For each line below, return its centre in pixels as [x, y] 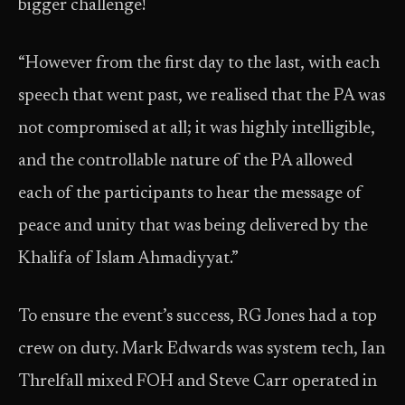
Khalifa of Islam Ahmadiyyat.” [128, 259]
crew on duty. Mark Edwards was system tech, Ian [202, 349]
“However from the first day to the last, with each [199, 64]
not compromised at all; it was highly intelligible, [197, 129]
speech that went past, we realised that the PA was [202, 96]
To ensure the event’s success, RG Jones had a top [198, 317]
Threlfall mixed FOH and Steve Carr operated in [198, 382]
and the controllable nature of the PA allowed [185, 161]
